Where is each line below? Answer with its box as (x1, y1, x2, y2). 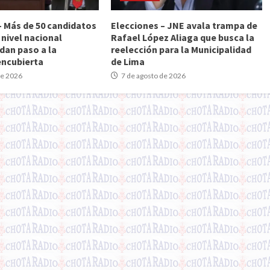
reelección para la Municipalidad (110, 43, 251, 55)
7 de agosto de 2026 (119, 71, 186, 80)
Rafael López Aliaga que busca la (110, 31, 254, 43)
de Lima (110, 55, 145, 67)
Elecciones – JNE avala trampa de (110, 19, 257, 31)
